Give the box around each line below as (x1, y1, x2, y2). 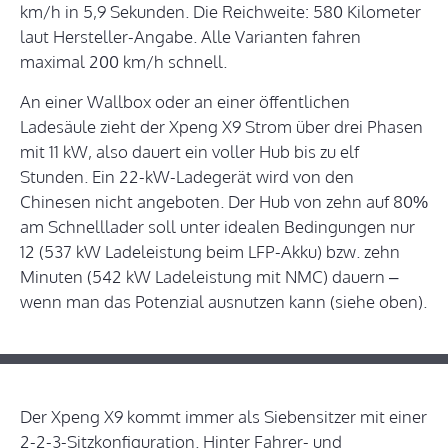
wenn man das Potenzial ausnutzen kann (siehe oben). (20, 291, 427, 313)
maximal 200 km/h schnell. (20, 51, 227, 73)
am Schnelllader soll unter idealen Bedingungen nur (20, 216, 415, 238)
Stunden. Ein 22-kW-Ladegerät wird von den (20, 166, 354, 188)
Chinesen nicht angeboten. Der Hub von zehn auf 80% (20, 191, 428, 213)
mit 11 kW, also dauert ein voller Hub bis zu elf (20, 141, 359, 163)
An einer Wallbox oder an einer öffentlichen (20, 91, 350, 113)
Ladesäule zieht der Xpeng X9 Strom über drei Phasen (20, 116, 423, 138)
